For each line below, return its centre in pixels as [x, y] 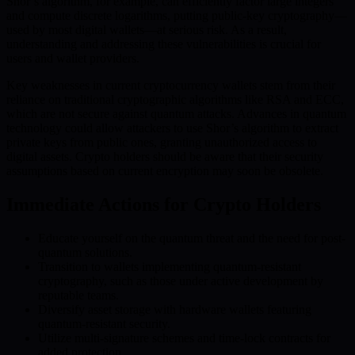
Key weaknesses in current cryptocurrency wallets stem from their [171, 85]
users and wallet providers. [73, 58]
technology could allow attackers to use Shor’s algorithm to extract [172, 128]
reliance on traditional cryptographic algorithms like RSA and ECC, [175, 99]
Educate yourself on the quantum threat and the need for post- [192, 238]
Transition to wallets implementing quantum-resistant [170, 266]
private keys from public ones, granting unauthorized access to [162, 142]
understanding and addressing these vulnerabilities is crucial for [164, 44]
